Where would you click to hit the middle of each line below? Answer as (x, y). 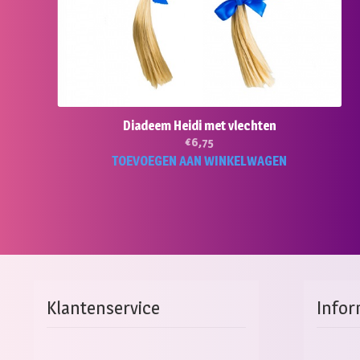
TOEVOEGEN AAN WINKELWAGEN (200, 161)
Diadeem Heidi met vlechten (199, 125)
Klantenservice (103, 308)
